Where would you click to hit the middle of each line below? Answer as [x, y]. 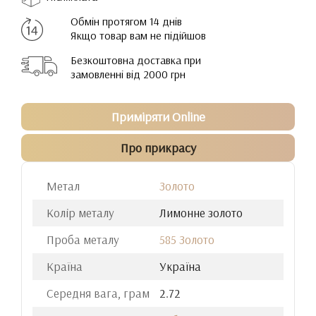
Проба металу [83, 239]
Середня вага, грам [98, 293]
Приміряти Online [158, 117]
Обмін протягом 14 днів [126, 21]
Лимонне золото [201, 213]
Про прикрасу [158, 148]
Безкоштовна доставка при [136, 60]
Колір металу [80, 213]
